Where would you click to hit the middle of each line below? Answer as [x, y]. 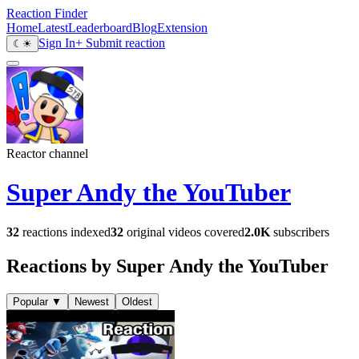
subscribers [300, 232]
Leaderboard [100, 28]
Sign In [57, 43]
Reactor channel [47, 153]
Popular [30, 301]
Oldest [137, 301]
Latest [53, 28]
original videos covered [184, 232]
